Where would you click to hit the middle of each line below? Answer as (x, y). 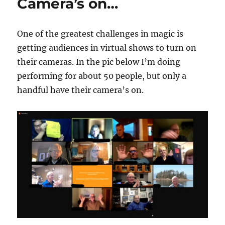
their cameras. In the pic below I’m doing (99, 62)
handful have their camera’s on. (81, 90)
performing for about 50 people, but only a (102, 76)
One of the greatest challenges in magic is (100, 34)
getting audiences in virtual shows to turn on (107, 48)
